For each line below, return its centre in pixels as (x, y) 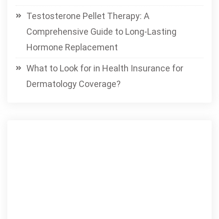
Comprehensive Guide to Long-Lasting (101, 32)
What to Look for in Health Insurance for (105, 68)
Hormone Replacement (72, 47)
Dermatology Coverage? (74, 84)
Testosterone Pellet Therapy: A (88, 16)
